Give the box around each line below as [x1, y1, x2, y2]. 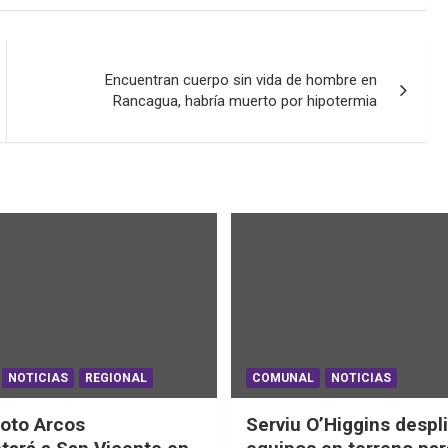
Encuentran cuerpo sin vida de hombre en [105, 70, 378, 89]
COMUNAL [252, 371, 314, 386]
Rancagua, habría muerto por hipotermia [113, 91, 378, 110]
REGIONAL [84, 371, 147, 386]
